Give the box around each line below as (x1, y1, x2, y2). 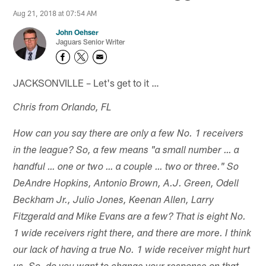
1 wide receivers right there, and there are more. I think (13, 229, 252, 239)
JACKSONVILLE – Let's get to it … (13, 76, 160, 88)
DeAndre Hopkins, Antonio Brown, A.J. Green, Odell (13, 179, 239, 189)
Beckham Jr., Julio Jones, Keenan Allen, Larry (13, 195, 214, 206)
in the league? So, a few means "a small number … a (13, 145, 240, 156)
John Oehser (56, 28, 99, 37)
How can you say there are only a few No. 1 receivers (13, 129, 244, 140)
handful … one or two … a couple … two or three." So (13, 162, 239, 173)
